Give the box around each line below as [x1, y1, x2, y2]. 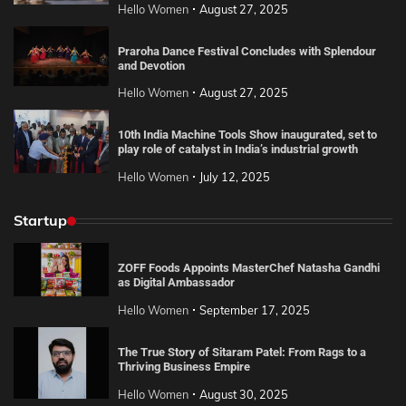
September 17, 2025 [198, 303, 310, 318]
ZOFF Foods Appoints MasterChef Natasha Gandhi [117, 261, 380, 275]
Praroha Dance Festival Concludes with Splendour [117, 43, 376, 58]
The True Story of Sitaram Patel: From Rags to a [117, 345, 366, 360]
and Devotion [117, 58, 185, 72]
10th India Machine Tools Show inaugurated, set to [117, 128, 377, 142]
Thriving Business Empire [117, 360, 250, 374]
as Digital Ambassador [117, 275, 235, 290]
